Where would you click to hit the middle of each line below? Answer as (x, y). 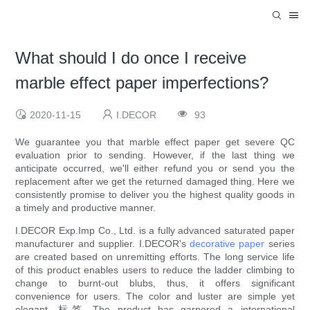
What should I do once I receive (131, 58)
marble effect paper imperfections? (142, 83)
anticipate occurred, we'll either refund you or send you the (155, 168)
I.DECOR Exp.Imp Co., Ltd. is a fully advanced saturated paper (155, 231)
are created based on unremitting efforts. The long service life (155, 257)
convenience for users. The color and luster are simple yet (155, 297)
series (280, 244)
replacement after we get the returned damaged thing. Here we (155, 182)
